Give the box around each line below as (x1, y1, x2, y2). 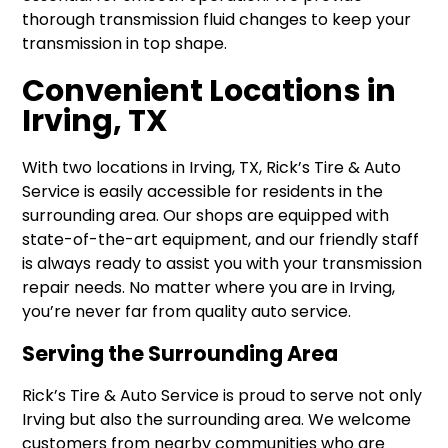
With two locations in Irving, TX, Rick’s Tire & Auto (22, 155, 402, 179)
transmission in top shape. (22, 31, 228, 55)
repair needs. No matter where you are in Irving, (22, 275, 396, 299)
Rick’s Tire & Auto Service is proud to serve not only (22, 383, 423, 407)
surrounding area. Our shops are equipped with (22, 203, 390, 227)
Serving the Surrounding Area (22, 338, 339, 368)
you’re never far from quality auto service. (22, 299, 352, 323)
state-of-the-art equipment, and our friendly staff (22, 227, 420, 251)
